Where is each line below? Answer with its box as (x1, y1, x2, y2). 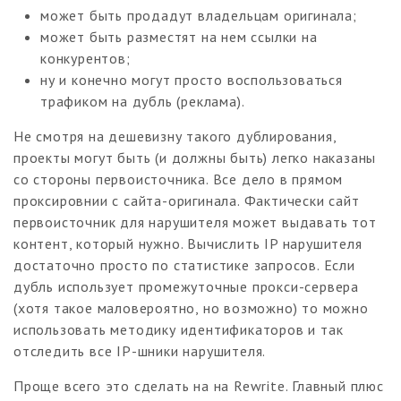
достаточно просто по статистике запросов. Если (13, 255, 355, 274)
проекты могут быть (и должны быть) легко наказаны (13, 148, 377, 166)
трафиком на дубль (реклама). (40, 91, 245, 110)
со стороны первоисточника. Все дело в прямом (13, 169, 344, 188)
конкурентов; (40, 48, 131, 67)
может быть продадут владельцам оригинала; (40, 5, 357, 24)
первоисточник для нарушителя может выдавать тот (13, 212, 377, 231)
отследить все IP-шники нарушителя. (13, 341, 267, 360)
